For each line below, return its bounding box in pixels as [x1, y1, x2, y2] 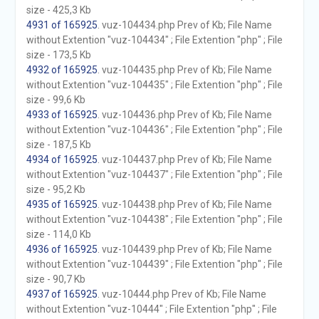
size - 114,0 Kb [26, 229, 91, 240]
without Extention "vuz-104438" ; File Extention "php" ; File [26, 214, 283, 225]
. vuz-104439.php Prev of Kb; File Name [97, 244, 272, 255]
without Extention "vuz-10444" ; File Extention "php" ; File [26, 303, 277, 315]
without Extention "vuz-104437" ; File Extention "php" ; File [26, 169, 283, 180]
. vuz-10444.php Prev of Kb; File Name [97, 288, 266, 300]
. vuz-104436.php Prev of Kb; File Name [97, 109, 272, 120]
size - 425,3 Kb [26, 4, 91, 16]
